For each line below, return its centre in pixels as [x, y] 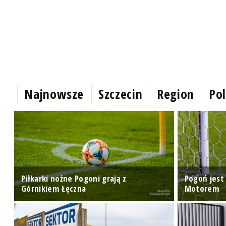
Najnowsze [54, 94]
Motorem [202, 188]
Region [176, 94]
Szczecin [121, 94]
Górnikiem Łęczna [54, 188]
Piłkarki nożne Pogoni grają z [74, 178]
